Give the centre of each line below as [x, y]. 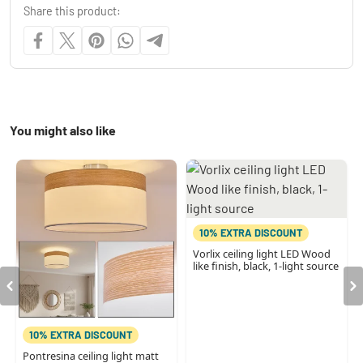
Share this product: [72, 11]
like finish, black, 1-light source [265, 265]
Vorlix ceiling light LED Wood [261, 253]
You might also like [63, 130]
